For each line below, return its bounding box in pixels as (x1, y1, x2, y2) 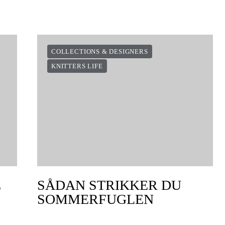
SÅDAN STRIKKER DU (37, 177, 181, 193)
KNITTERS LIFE (51, 62, 103, 70)
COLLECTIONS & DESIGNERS (51, 48, 148, 55)
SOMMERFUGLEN (37, 191, 154, 207)
